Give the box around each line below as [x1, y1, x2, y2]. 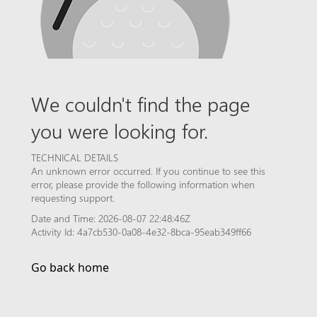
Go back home [31, 260, 109, 275]
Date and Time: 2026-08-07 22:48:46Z [31, 212, 190, 225]
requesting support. [31, 191, 115, 204]
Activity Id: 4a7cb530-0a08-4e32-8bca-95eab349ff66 [31, 225, 251, 238]
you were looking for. [31, 117, 208, 144]
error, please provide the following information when [31, 178, 255, 191]
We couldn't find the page [31, 90, 250, 117]
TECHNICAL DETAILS [31, 151, 118, 164]
